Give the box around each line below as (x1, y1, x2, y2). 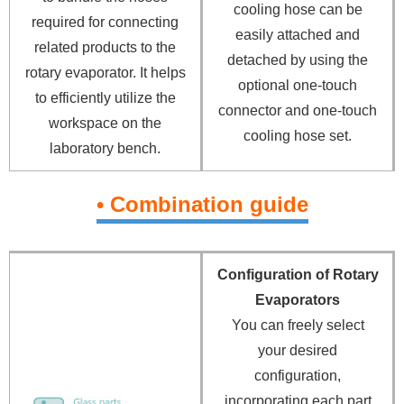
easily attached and (235, 26, 360, 42)
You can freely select (231, 317, 364, 333)
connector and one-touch (218, 102, 377, 118)
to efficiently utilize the (34, 89, 176, 106)
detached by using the (227, 51, 368, 68)
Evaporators (255, 291, 340, 308)
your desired (258, 342, 337, 358)
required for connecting (32, 14, 179, 30)
